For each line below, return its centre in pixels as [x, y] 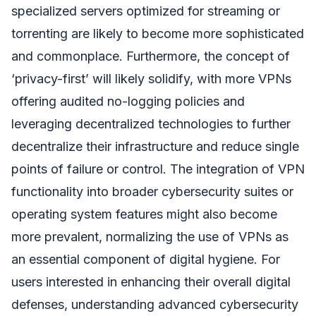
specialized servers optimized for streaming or [146, 11]
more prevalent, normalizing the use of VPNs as [150, 237]
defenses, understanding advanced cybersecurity [155, 305]
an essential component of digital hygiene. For [146, 260]
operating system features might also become [144, 214]
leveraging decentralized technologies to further [151, 124]
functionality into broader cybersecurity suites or [152, 192]
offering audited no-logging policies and [128, 102]
